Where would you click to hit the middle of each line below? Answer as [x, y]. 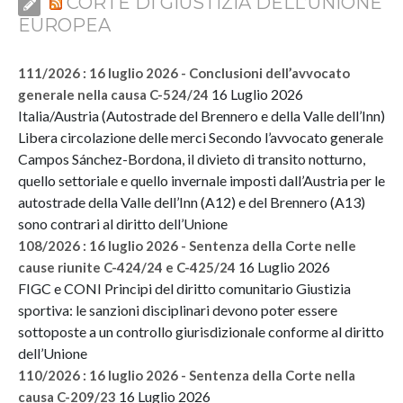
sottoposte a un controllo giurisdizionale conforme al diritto [201, 331]
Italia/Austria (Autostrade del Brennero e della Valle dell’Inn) [201, 115]
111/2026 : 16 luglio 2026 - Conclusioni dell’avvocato [184, 72]
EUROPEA [64, 25]
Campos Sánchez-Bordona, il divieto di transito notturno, [192, 158]
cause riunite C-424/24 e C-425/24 [127, 267]
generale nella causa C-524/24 [113, 94]
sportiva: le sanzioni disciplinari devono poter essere [178, 309]
